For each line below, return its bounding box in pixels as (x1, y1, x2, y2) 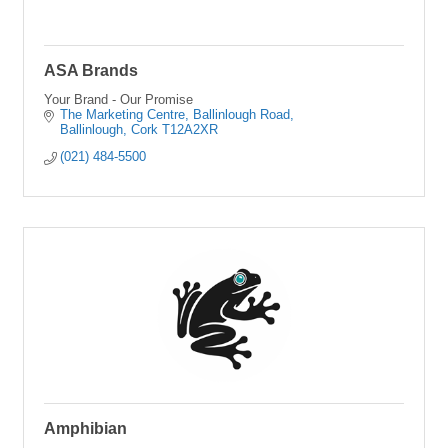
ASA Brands (44, 62, 138, 79)
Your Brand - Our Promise (44, 92, 193, 107)
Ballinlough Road (193, 107, 291, 122)
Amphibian (44, 420, 127, 437)
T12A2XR (162, 122, 219, 137)
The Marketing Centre (60, 107, 186, 122)
